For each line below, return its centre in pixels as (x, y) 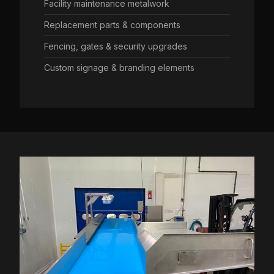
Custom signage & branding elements (119, 68)
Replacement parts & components (112, 25)
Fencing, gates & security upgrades (116, 46)
